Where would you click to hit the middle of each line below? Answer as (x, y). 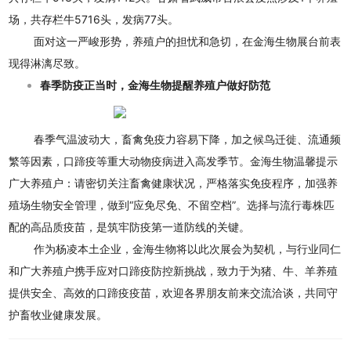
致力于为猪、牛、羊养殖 (278, 270)
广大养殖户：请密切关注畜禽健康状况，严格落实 (130, 183)
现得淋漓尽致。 (47, 63)
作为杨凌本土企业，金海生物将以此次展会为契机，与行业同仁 (188, 248)
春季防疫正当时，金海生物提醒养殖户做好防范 (156, 85)
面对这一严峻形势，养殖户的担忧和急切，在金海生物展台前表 (187, 41)
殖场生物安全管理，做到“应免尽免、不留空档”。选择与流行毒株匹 (172, 204)
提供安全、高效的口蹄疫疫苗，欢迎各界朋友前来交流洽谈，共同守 (174, 292)
